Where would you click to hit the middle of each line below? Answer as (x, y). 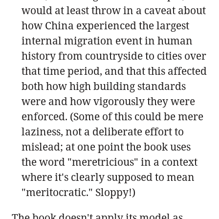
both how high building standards (104, 86)
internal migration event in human (107, 40)
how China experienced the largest (105, 25)
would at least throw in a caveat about (114, 10)
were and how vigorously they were (108, 101)
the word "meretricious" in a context (109, 162)
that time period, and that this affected (114, 71)
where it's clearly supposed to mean (108, 177)
